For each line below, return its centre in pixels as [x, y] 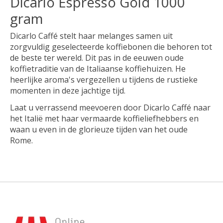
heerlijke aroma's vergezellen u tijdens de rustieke [104, 79]
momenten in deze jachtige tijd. [69, 90]
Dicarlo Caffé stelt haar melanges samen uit [91, 36]
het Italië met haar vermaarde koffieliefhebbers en [104, 118]
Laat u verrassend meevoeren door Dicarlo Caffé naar [110, 107]
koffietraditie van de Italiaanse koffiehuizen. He [98, 68]
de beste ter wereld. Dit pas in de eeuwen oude [97, 57]
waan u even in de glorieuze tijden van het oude [99, 129]
